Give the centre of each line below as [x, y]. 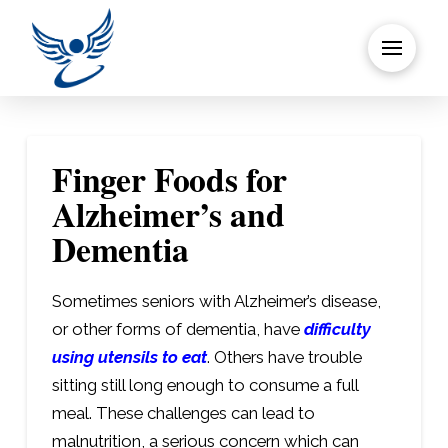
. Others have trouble [284, 357]
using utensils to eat [129, 357]
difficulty [337, 329]
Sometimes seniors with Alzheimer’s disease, [216, 301]
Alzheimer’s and [168, 213]
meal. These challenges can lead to [183, 413]
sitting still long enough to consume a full [204, 385]
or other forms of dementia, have [177, 329]
